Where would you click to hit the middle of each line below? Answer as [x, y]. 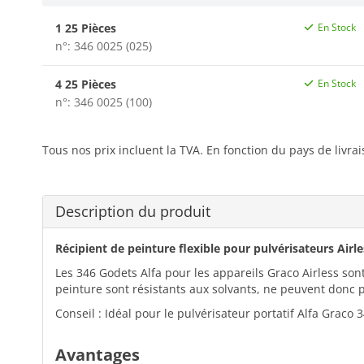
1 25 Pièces [86, 28]
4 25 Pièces [86, 84]
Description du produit [133, 211]
